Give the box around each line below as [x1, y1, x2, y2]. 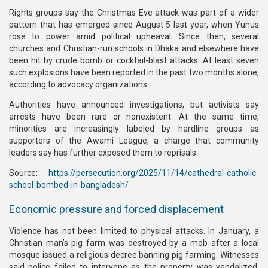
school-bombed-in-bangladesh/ [9, 180, 129, 190]
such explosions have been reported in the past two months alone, [9, 68, 259, 77]
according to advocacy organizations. [9, 80, 149, 89]
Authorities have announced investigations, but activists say [9, 100, 259, 109]
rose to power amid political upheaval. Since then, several [9, 32, 259, 41]
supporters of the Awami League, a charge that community [9, 136, 259, 145]
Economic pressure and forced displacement [9, 203, 224, 215]
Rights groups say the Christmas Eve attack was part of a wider [9, 8, 259, 17]
